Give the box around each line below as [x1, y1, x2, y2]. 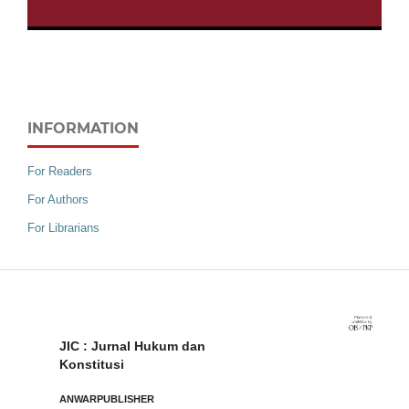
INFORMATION [27, 120, 139, 138]
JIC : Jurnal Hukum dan [59, 338, 206, 353]
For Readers [27, 164, 92, 179]
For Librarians [27, 220, 100, 235]
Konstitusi [59, 356, 125, 372]
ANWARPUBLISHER [59, 393, 155, 404]
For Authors [27, 192, 89, 206]
